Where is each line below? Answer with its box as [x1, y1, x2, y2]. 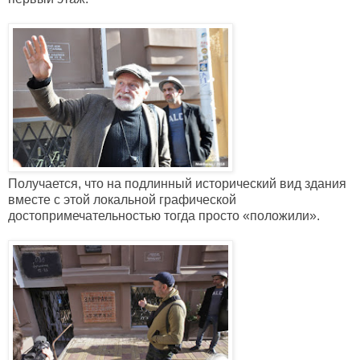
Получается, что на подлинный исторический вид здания [8, 177, 346, 191]
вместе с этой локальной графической [8, 193, 236, 207]
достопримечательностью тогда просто [8, 209, 243, 223]
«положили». [243, 209, 320, 223]
